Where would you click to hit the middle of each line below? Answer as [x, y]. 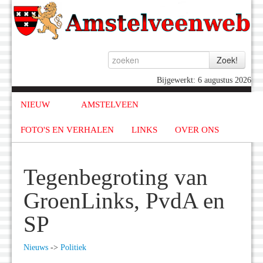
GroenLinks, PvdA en [124, 201]
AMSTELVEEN [109, 105]
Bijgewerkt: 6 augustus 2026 [204, 80]
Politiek [73, 248]
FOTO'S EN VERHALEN [67, 129]
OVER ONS [197, 129]
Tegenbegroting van [116, 178]
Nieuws [36, 248]
